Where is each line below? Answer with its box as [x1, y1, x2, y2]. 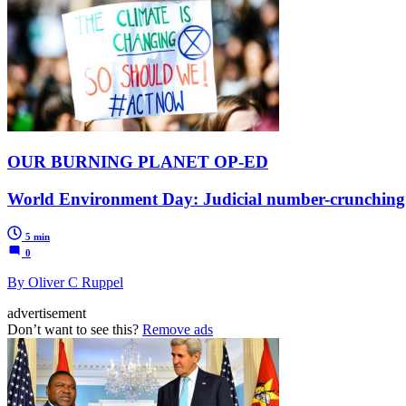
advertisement [7, 305, 86, 322]
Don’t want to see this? [7, 322, 142, 338]
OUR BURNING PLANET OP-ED [7, 151, 268, 171]
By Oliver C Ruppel [7, 275, 123, 291]
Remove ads [142, 322, 213, 338]
